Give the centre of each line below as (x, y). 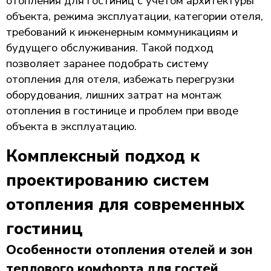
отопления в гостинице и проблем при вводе (122, 110)
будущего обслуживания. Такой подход (110, 47)
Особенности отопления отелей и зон (129, 250)
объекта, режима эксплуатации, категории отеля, (135, 16)
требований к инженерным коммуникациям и (122, 32)
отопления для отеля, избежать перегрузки (120, 79)
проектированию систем (108, 180)
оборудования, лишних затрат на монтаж (114, 95)
